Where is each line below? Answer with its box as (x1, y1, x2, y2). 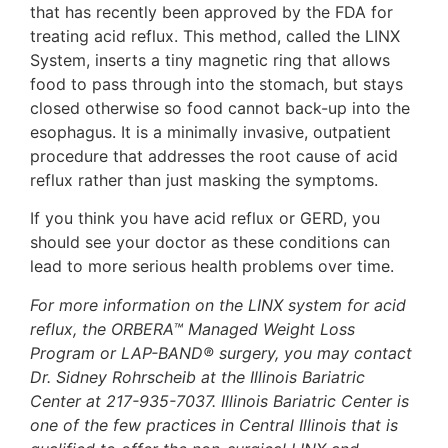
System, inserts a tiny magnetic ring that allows (30, 49, 390, 70)
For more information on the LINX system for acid (30, 294, 406, 315)
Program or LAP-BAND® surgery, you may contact (30, 342, 412, 363)
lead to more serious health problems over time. (30, 256, 394, 277)
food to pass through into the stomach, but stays (30, 73, 403, 94)
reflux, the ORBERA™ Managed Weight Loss (30, 318, 355, 339)
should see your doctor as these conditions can (30, 232, 390, 253)
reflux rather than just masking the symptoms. (30, 169, 378, 190)
